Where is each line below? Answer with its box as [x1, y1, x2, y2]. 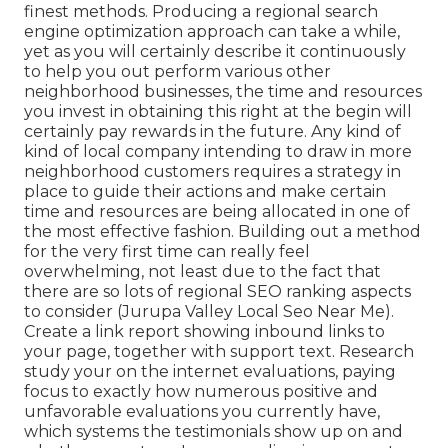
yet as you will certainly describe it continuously [24, 41, 406, 61]
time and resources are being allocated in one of [24, 201, 410, 221]
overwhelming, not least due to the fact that [24, 261, 381, 281]
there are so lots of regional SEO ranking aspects [24, 281, 411, 301]
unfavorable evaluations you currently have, [24, 401, 380, 421]
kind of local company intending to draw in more [24, 141, 412, 161]
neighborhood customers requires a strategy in [24, 161, 401, 181]
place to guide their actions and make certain [24, 181, 386, 201]
